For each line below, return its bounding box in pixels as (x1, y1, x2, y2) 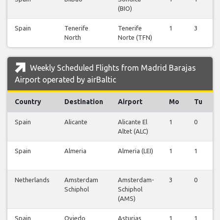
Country (15, 98, 41, 106)
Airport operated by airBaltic (15, 75, 116, 84)
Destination (64, 98, 103, 106)
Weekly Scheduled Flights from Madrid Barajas (28, 63, 196, 73)
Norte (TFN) (118, 34, 152, 41)
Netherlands (15, 176, 50, 184)
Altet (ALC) (118, 128, 148, 135)
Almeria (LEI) (118, 147, 153, 155)
